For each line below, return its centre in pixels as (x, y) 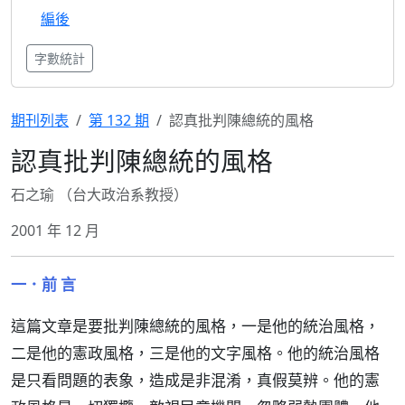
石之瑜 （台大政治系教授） (99, 194)
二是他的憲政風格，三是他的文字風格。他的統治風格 (195, 353)
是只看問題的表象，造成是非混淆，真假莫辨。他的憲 (195, 380)
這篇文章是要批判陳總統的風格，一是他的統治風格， (195, 326)
